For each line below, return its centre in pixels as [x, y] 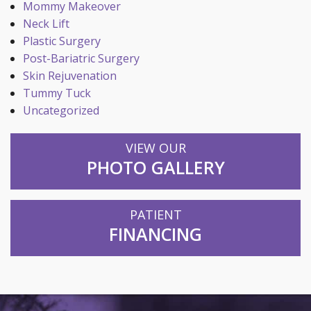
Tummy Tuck [57, 93]
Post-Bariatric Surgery [81, 59]
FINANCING [155, 234]
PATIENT [155, 215]
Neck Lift [46, 24]
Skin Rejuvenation [69, 76]
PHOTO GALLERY [155, 168]
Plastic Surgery [61, 41]
